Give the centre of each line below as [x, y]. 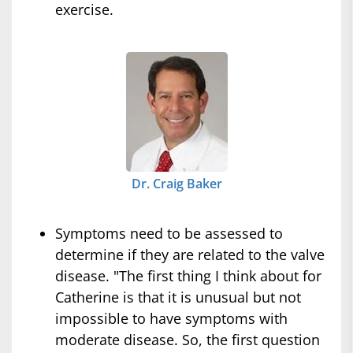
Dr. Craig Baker [176, 184]
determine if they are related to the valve [190, 255]
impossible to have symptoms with [171, 319]
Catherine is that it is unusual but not [178, 297]
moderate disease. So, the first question [188, 340]
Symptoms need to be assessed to [169, 234]
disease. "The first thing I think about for [188, 276]
